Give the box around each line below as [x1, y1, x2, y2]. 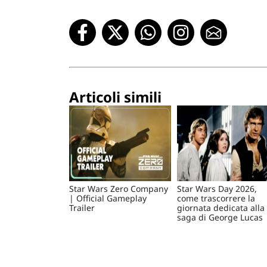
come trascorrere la [177, 193, 256, 204]
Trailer [69, 202, 95, 214]
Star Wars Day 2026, [177, 183, 257, 195]
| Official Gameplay [69, 193, 147, 204]
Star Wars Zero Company [69, 183, 168, 195]
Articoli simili [69, 87, 162, 107]
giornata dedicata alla [177, 202, 265, 214]
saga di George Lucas [177, 212, 263, 223]
